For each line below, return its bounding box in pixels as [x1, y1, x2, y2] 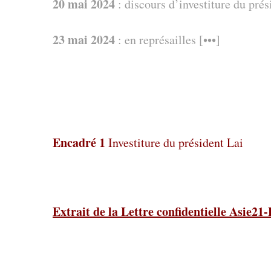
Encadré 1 [53, 133, 108, 151]
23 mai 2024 [53, 30, 115, 48]
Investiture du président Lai [108, 134, 243, 151]
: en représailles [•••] [115, 31, 220, 48]
